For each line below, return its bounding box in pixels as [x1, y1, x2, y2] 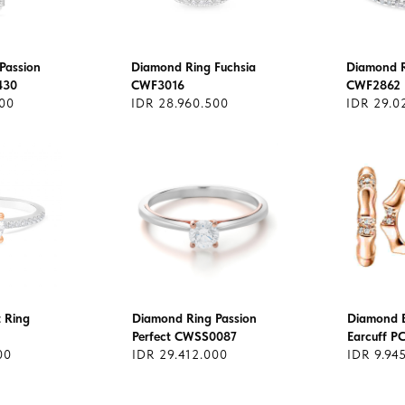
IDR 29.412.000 [132, 347, 228, 362]
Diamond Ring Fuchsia [131, 60, 256, 74]
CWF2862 [346, 78, 400, 92]
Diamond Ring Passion [132, 311, 257, 325]
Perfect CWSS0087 [132, 329, 237, 344]
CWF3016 [131, 78, 184, 92]
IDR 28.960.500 [131, 96, 229, 110]
